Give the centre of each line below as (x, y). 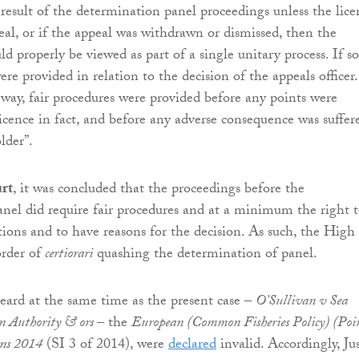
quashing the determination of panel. (205, 256)
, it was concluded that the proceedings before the (159, 191)
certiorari (69, 256)
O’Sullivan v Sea (302, 303)
